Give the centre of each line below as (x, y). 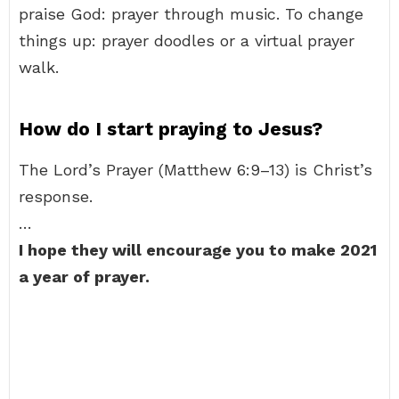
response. (56, 196)
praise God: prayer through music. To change (191, 14)
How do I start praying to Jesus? (171, 129)
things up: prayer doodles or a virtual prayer (187, 41)
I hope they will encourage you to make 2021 (198, 250)
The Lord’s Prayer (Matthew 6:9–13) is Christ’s (195, 170)
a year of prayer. (84, 277)
